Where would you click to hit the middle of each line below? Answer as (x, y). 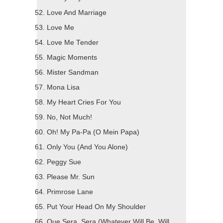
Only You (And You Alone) (87, 147)
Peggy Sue (64, 162)
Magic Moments (72, 58)
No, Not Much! (69, 117)
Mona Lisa (63, 88)
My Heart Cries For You (84, 103)
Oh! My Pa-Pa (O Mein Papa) (93, 132)
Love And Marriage (77, 13)
